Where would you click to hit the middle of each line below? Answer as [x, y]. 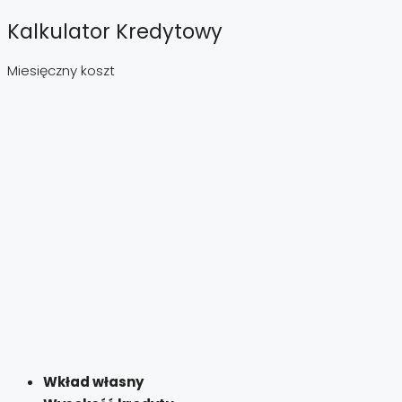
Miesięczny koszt [61, 71]
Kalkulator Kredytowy [115, 31]
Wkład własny [93, 382]
